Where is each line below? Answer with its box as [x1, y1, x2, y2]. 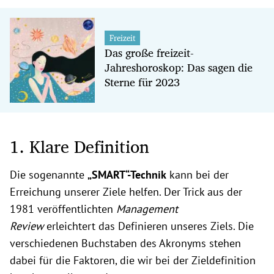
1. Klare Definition [10, 132, 149, 160]
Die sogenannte [10, 167, 87, 182]
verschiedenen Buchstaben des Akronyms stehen [10, 235, 241, 250]
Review [10, 218, 43, 233]
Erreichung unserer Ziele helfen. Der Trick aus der [10, 184, 242, 199]
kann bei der [166, 167, 229, 182]
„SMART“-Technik [87, 167, 166, 182]
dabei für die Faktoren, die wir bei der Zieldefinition [10, 253, 256, 267]
